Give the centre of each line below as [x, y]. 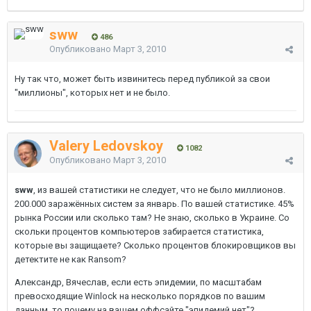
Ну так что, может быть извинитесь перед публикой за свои [142, 79]
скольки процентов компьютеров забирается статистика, [139, 232]
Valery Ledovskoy [106, 146]
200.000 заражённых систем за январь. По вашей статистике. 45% [154, 204]
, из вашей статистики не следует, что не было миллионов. [159, 190]
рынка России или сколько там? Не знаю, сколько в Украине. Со [152, 218]
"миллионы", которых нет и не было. [92, 93]
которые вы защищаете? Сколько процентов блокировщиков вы [155, 245]
